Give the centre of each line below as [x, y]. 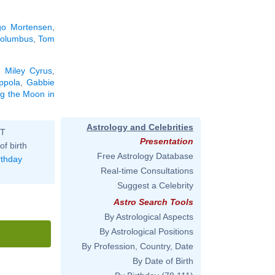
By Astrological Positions [146, 231]
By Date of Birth [163, 261]
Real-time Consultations [147, 171]
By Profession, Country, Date [137, 246]
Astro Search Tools [153, 202]
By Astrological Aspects [149, 217]
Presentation [167, 141]
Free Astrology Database [145, 156]
